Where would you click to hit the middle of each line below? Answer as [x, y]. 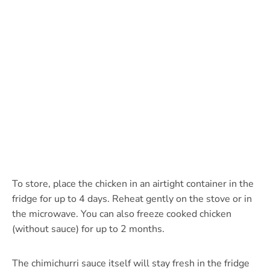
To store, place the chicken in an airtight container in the [133, 184]
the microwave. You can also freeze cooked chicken [122, 214]
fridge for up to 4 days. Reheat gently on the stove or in [132, 199]
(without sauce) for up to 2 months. [88, 229]
